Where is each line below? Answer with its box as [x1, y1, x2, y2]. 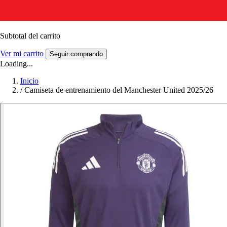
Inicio [20, 76, 39, 85]
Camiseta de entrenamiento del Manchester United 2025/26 [24, 85, 213, 94]
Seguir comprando [50, 50, 103, 58]
